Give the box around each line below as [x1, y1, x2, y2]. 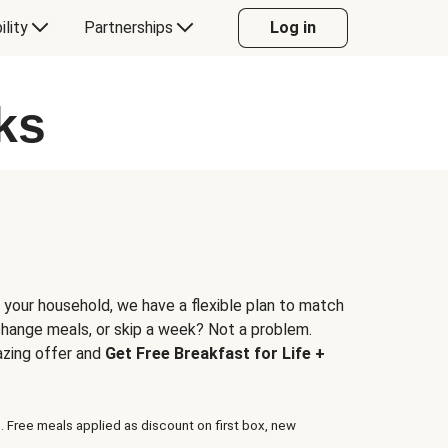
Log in [270, 18, 316, 37]
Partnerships [83, 18, 173, 37]
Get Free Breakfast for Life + [105, 343, 325, 363]
